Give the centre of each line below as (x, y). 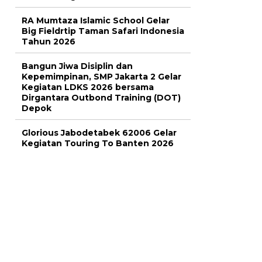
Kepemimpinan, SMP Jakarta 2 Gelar (101, 77)
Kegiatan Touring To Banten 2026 (98, 144)
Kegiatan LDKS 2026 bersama (88, 87)
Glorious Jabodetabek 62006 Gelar (99, 133)
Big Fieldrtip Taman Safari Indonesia (103, 31)
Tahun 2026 (49, 42)
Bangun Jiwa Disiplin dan (77, 66)
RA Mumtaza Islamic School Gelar (96, 21)
